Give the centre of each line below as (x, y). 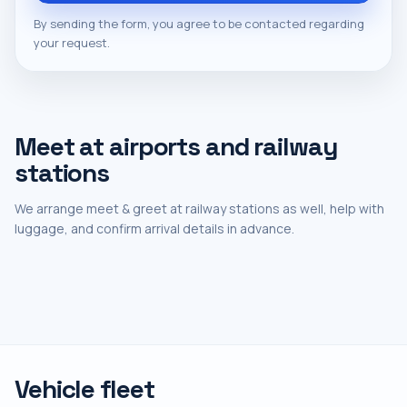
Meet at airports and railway (176, 146)
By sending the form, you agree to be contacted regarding (199, 24)
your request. (72, 43)
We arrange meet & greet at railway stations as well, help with (199, 208)
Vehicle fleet (84, 389)
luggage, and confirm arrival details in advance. (154, 228)
